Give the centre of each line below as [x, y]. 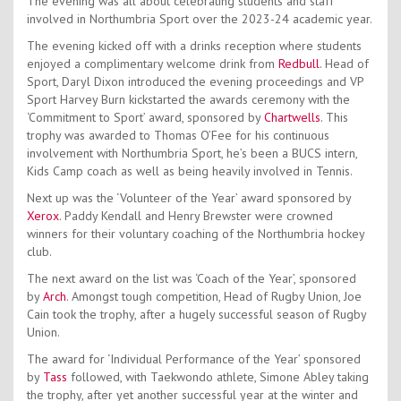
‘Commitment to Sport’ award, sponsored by [145, 118]
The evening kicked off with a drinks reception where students [194, 46]
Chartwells [292, 118]
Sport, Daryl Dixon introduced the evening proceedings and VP [195, 82]
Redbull [299, 64]
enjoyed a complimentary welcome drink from [153, 64]
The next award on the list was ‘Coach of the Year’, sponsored [192, 279]
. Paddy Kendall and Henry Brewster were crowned [196, 216]
